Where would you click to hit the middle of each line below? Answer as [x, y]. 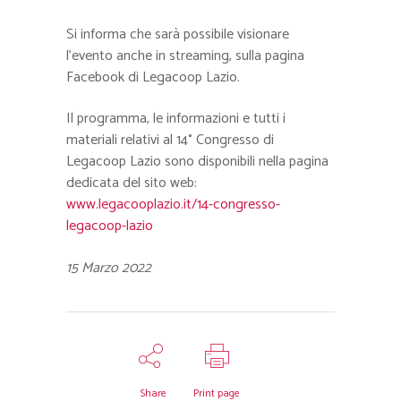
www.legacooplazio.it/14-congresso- [173, 205]
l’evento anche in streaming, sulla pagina [185, 56]
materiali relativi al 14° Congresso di [170, 140]
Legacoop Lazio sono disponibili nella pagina [197, 162]
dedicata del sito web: [132, 183]
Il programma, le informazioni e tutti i [176, 119]
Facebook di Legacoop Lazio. [153, 77]
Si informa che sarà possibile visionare [178, 34]
